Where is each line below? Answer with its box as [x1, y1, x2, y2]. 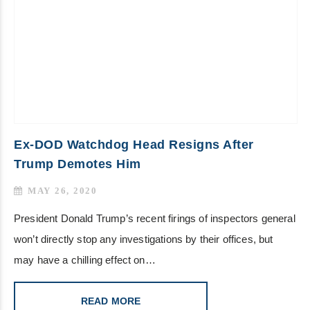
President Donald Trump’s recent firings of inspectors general [14, 212, 295, 225]
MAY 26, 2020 [28, 185, 98, 197]
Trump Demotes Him [14, 157, 142, 172]
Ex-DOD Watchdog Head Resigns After [14, 138, 255, 152]
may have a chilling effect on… [14, 254, 156, 266]
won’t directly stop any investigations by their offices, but [14, 233, 273, 246]
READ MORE [80, 295, 141, 307]
